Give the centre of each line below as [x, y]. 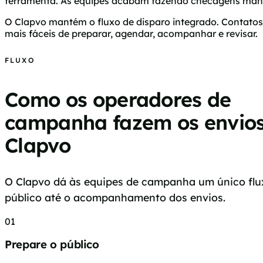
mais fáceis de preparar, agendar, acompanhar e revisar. [131, 34]
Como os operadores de [118, 100]
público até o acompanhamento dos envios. [115, 197]
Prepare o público [52, 245]
